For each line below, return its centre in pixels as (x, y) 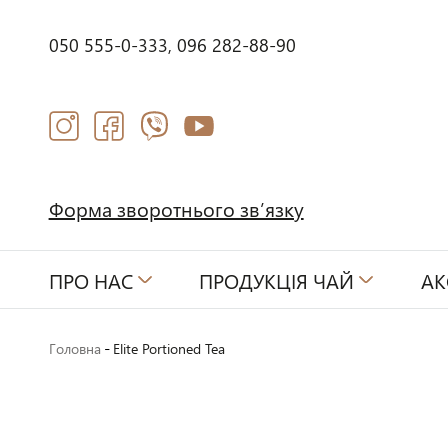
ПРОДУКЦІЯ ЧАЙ (277, 279)
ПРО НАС (90, 279)
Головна (74, 348)
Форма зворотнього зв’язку (176, 208)
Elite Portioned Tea (168, 348)
